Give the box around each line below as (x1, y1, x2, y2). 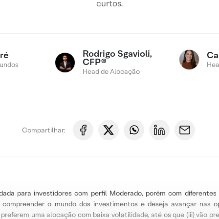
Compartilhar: (22, 125, 66, 134)
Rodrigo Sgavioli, (83, 48, 153, 59)
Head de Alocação (83, 67, 140, 76)
